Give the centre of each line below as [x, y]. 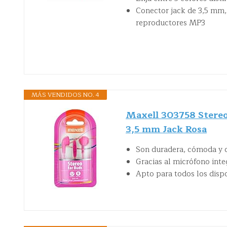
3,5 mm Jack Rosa [166, 129]
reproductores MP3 [171, 23]
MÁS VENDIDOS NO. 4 [65, 94]
